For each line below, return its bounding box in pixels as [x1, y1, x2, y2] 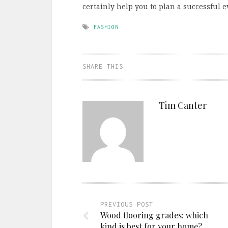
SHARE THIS [82, 62, 123, 70]
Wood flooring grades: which [100, 209, 208, 220]
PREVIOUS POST [100, 200, 153, 208]
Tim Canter [159, 99, 207, 111]
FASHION [94, 23, 119, 30]
